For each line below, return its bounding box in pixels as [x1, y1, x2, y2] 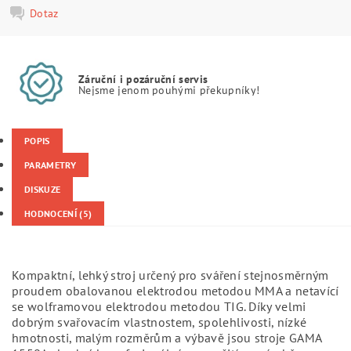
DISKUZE [24, 183, 61, 195]
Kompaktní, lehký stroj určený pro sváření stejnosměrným [12, 267, 329, 283]
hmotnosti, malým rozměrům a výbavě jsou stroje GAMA [12, 330, 322, 346]
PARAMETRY [24, 159, 76, 171]
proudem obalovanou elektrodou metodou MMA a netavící [12, 283, 339, 299]
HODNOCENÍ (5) [24, 208, 92, 219]
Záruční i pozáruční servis [78, 71, 208, 86]
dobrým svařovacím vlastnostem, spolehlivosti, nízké [12, 314, 307, 330]
